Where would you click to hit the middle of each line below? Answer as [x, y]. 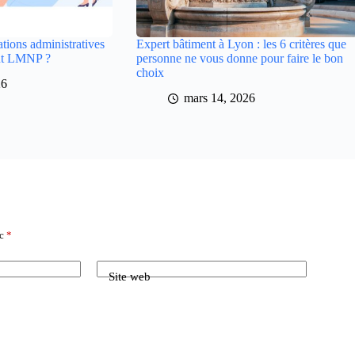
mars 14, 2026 [219, 98]
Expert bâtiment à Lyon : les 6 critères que [241, 44]
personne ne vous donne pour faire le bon [239, 58]
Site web [130, 276]
